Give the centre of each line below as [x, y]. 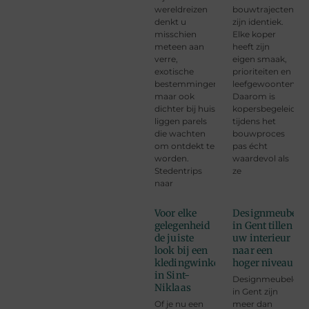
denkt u [170, 21]
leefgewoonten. [265, 83]
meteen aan [179, 46]
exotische [174, 71]
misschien [176, 34]
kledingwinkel [188, 262]
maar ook [175, 96]
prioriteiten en [262, 71]
